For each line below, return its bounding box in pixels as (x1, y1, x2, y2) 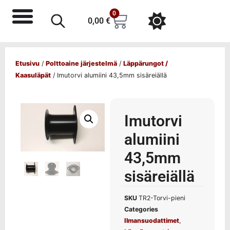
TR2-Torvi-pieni (138, 194, 185, 202)
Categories (124, 205, 158, 214)
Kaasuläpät (15, 71, 51, 80)
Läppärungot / (123, 60, 168, 68)
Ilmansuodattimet (124, 217, 179, 225)
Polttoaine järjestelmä (46, 60, 117, 68)
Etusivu (15, 60, 40, 68)
